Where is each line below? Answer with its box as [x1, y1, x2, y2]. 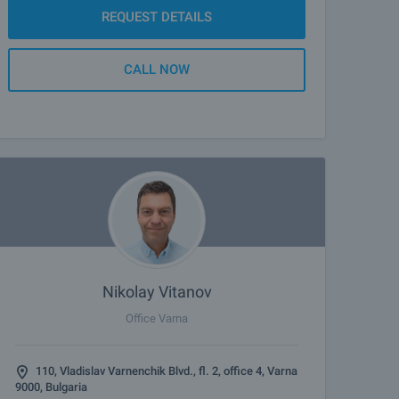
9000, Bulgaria [15, 380, 87, 394]
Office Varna [126, 312, 188, 325]
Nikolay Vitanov [102, 282, 212, 301]
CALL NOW [124, 61, 190, 77]
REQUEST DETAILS [102, 9, 212, 25]
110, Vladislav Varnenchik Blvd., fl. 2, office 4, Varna [36, 364, 297, 378]
